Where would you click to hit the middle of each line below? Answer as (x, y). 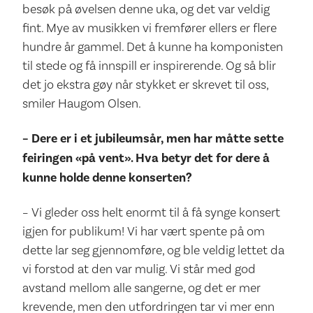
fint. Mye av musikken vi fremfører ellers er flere (150, 28)
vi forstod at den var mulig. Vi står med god (139, 269)
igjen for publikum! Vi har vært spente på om (144, 231)
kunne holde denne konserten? (107, 177)
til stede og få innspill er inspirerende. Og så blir (149, 66)
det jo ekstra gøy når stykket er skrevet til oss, (145, 85)
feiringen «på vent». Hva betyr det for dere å (146, 158)
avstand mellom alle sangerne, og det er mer (141, 288)
